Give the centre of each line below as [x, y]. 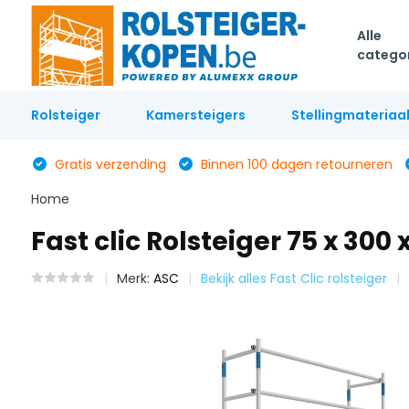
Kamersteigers [195, 115]
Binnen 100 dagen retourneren [294, 164]
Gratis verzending [108, 164]
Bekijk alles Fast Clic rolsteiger [294, 278]
